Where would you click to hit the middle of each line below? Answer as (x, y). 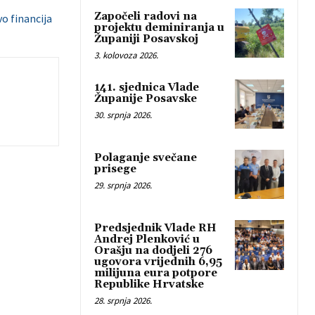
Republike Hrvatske (149, 285)
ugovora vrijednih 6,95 (158, 262)
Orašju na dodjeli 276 (153, 251)
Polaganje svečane (146, 158)
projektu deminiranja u (159, 28)
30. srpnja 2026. (123, 115)
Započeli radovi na (146, 17)
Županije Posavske (146, 99)
